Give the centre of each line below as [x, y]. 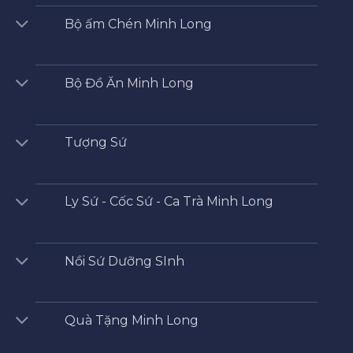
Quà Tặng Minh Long [131, 320]
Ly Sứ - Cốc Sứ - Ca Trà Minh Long [169, 202]
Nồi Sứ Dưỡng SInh [124, 261]
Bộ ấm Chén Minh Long [138, 24]
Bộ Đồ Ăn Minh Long [129, 84]
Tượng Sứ [95, 143]
